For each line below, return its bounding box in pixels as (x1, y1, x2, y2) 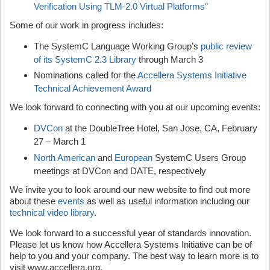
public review (201, 40, 252, 51)
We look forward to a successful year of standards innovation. (10, 227, 251, 238)
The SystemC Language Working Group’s (34, 40, 201, 51)
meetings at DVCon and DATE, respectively (34, 165, 206, 176)
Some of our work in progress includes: (10, 19, 163, 30)
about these (10, 195, 58, 206)
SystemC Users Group (152, 152, 246, 163)
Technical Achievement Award (34, 83, 151, 93)
